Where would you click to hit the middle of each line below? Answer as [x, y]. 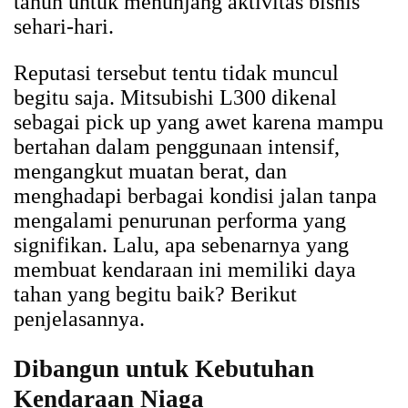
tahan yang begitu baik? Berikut [155, 295]
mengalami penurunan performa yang [180, 221]
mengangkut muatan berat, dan [150, 172]
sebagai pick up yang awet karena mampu [199, 122]
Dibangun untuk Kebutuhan [164, 369]
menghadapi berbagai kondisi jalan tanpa [195, 196]
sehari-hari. [64, 27]
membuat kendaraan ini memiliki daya [185, 270]
